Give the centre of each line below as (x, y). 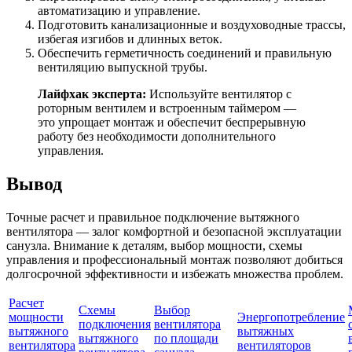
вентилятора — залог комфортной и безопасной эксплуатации (174, 231)
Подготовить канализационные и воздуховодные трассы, (192, 25)
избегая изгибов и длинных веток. (130, 39)
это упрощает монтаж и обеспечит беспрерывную (172, 122)
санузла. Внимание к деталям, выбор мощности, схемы (154, 245)
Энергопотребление (291, 317)
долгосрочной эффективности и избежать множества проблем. (175, 273)
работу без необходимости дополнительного (157, 136)
